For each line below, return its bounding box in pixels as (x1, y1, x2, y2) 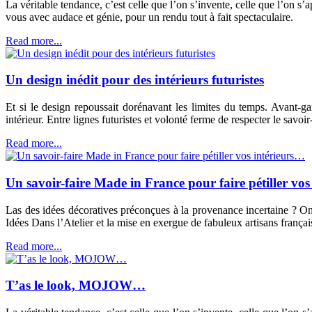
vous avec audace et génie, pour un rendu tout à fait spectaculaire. (6, 10, 293, 23)
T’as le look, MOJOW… (6, 278, 146, 293)
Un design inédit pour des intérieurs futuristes (6, 72, 264, 88)
